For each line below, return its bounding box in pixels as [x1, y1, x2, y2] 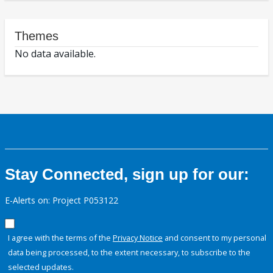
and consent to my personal [163, 232, 266, 244]
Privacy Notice [113, 232, 163, 244]
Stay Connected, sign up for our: [5, 165, 249, 184]
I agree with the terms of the [8, 232, 113, 244]
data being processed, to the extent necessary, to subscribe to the [8, 247, 250, 258]
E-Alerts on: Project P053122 [5, 194, 118, 207]
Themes [15, 29, 58, 43]
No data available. [15, 47, 96, 61]
